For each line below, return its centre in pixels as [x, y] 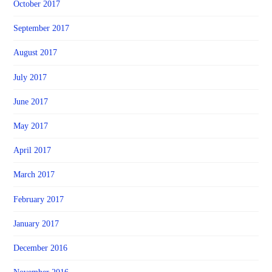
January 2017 [36, 223]
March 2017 [34, 175]
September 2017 [42, 29]
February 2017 [39, 199]
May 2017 [31, 126]
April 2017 [32, 151]
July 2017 [30, 77]
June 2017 [31, 101]
